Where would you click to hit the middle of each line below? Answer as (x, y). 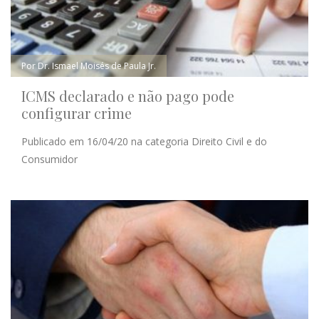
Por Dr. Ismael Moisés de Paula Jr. (89, 66)
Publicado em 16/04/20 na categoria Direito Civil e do (144, 142)
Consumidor (49, 159)
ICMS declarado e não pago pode (128, 96)
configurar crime (77, 113)
